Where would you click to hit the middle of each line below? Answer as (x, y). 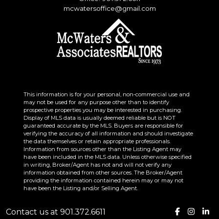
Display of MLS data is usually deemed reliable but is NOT (99, 118)
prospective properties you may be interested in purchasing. (103, 110)
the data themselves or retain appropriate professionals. (97, 142)
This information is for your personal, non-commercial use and (107, 95)
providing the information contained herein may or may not (103, 181)
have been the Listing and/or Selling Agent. (81, 188)
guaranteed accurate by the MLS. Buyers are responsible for (103, 126)
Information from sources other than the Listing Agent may (102, 149)
